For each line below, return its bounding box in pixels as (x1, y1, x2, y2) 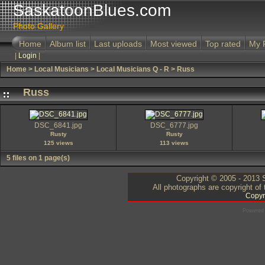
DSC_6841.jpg (34, 121, 82, 130)
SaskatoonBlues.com (13, 1, 171, 20)
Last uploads (94, 39, 142, 49)
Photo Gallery (13, 21, 64, 31)
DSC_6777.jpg (150, 121, 198, 130)
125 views (43, 140, 73, 146)
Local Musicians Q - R (96, 65, 169, 73)
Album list (50, 39, 86, 49)
